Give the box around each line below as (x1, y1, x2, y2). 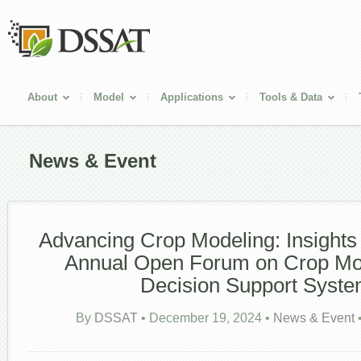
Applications (160, 91, 223, 103)
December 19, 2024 (148, 311, 262, 325)
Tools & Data (259, 91, 322, 103)
